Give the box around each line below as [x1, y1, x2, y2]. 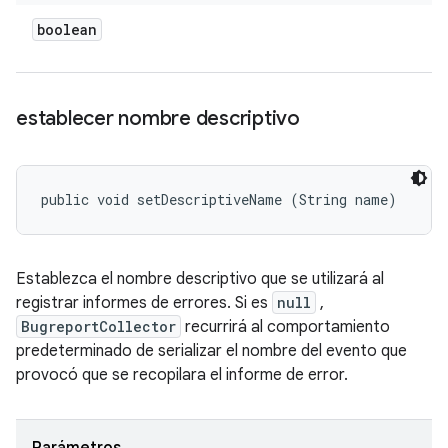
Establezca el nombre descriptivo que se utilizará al [16, 269, 384, 289]
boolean [37, 20, 97, 39]
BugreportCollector [21, 317, 176, 336]
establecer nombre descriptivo [16, 106, 300, 131]
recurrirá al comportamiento [181, 317, 390, 337]
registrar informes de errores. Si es [16, 293, 272, 313]
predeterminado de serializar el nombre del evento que [16, 341, 407, 361]
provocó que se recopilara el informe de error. [16, 365, 348, 385]
